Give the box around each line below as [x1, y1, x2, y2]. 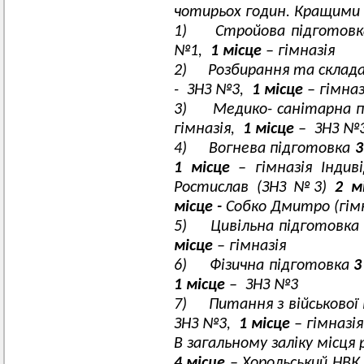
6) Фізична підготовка [174, 258, 354, 274]
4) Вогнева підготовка [174, 141, 355, 157]
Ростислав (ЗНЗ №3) [174, 180, 335, 196]
